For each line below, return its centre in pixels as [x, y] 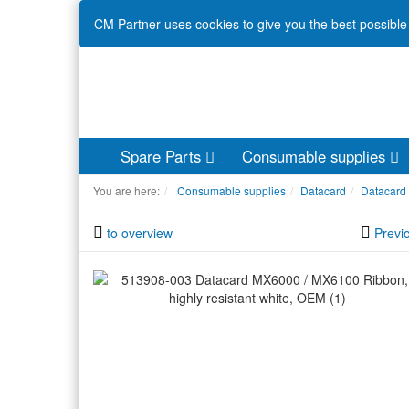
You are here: [126, 190]
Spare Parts [163, 156]
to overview [140, 233]
